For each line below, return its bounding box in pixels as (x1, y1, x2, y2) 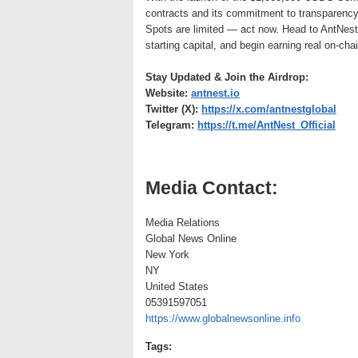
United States (145, 280, 209, 292)
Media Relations (145, 217, 220, 229)
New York (145, 249, 189, 261)
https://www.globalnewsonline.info (145, 312, 300, 324)
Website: (145, 87, 191, 99)
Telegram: (145, 119, 197, 131)
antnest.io (191, 87, 240, 99)
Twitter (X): (145, 103, 201, 115)
